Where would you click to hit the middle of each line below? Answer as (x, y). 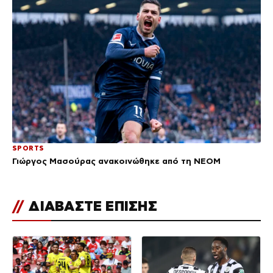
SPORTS (28, 148)
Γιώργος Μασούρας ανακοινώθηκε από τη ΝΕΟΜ (116, 161)
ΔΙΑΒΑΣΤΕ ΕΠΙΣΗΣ (91, 206)
